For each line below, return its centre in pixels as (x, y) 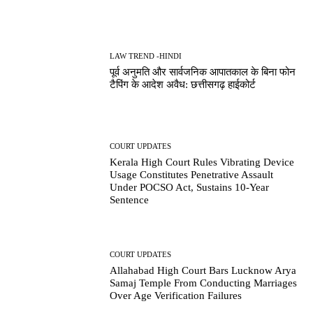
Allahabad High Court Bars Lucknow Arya (203, 270)
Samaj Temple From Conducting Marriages (204, 283)
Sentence (130, 199)
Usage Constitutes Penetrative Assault (192, 174)
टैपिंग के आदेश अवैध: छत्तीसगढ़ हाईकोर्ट (183, 85)
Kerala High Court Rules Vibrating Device (202, 162)
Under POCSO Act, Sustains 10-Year (190, 187)
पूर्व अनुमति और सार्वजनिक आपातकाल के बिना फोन (203, 72)
